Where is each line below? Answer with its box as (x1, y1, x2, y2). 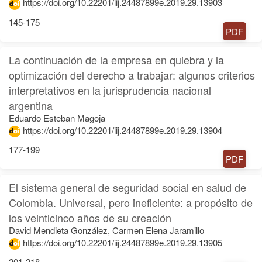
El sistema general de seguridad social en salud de (9, 179, 246, 195)
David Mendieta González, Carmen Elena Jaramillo (9, 223, 204, 236)
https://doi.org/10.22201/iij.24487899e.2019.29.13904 (23, 123, 222, 136)
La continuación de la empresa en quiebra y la (9, 51, 224, 67)
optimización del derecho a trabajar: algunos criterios (9, 67, 255, 82)
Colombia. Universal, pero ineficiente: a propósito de (9, 194, 253, 210)
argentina (9, 97, 53, 113)
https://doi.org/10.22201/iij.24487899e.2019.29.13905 (23, 236, 222, 249)
